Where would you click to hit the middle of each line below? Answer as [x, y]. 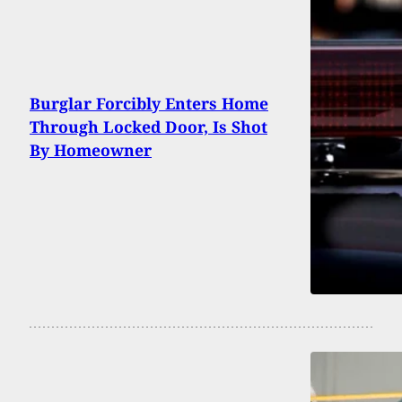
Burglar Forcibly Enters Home [149, 103]
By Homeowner [91, 149]
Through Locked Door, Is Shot [149, 126]
